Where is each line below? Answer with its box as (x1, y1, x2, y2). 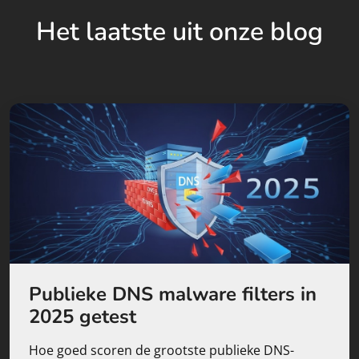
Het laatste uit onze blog (36, 14, 323, 50)
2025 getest (29, 304, 136, 330)
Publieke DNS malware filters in (29, 281, 317, 308)
